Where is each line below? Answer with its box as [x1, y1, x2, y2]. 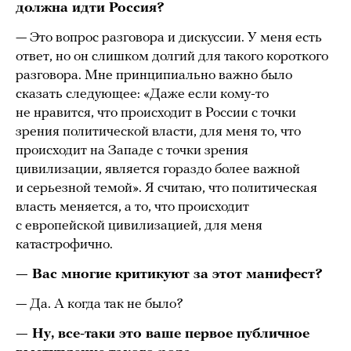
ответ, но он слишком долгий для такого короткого [16, 49, 328, 65]
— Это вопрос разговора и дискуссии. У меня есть [16, 31, 322, 46]
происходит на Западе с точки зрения [16, 143, 248, 159]
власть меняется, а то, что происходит [16, 200, 249, 215]
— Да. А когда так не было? [16, 297, 183, 313]
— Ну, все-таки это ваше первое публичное [16, 327, 309, 342]
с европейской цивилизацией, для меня [16, 219, 262, 234]
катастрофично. [16, 237, 113, 253]
